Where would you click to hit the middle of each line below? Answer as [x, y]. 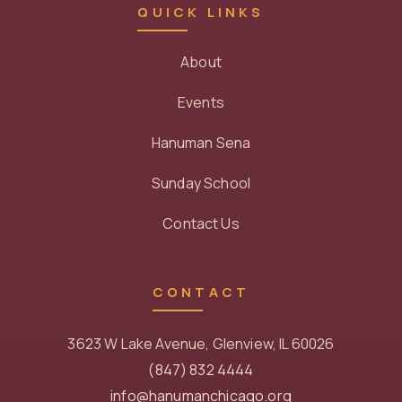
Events [201, 102]
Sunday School [201, 183]
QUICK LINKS [201, 12]
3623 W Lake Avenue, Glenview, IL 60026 [201, 344]
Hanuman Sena [201, 143]
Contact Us [201, 223]
